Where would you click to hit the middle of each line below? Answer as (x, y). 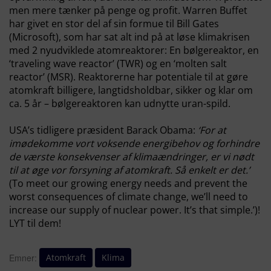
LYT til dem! (35, 223)
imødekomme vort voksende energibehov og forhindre (134, 143)
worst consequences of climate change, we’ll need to (129, 197)
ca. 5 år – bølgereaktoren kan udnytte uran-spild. (120, 103)
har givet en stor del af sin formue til (93, 24)
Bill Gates (198, 24)
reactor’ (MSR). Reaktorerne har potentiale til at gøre (129, 77)
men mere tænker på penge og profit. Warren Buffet (128, 10)
